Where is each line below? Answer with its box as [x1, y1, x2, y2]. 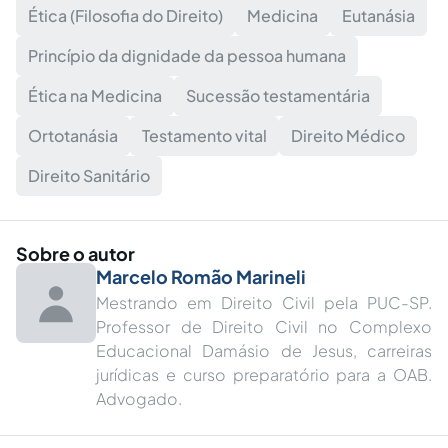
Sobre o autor [16, 242, 135, 265]
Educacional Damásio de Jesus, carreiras [96, 340, 432, 361]
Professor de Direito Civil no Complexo [96, 316, 432, 337]
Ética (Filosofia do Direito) [28, 5, 223, 26]
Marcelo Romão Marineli [96, 265, 306, 288]
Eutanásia [342, 5, 415, 26]
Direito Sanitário [28, 165, 150, 186]
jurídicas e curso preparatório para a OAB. [96, 364, 432, 385]
